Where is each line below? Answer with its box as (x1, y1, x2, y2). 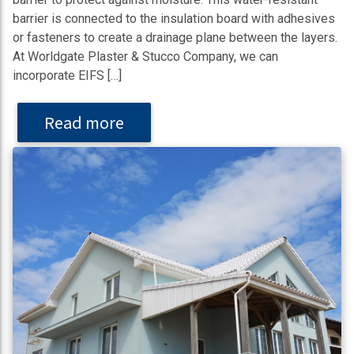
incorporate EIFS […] (13, 68, 122, 84)
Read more (44, 111, 124, 134)
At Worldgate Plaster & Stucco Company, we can (13, 49, 278, 65)
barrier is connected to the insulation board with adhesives (13, 11, 335, 27)
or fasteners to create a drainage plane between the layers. (13, 30, 337, 46)
